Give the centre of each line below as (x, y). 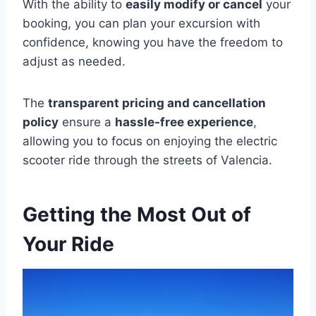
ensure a (87, 122)
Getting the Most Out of (137, 214)
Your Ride (68, 244)
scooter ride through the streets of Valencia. (147, 160)
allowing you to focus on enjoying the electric (150, 141)
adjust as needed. (74, 61)
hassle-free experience (184, 122)
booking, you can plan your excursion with (141, 23)
